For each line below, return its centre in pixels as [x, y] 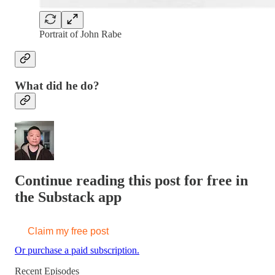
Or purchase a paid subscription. [77, 250]
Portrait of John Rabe [80, 34]
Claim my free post [68, 231]
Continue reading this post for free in [131, 180]
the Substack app [68, 197]
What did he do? [57, 86]
